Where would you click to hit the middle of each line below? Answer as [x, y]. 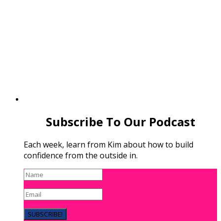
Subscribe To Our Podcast [120, 121]
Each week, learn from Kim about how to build [109, 145]
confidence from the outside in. [81, 156]
